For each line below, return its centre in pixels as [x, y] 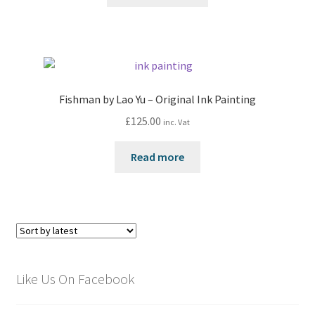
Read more [157, 156]
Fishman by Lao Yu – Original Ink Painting [157, 99]
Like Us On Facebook [75, 278]
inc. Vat [176, 122]
